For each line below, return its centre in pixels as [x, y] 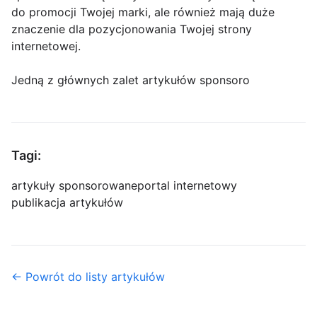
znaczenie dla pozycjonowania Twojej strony [132, 29]
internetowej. [46, 46]
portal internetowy [187, 186]
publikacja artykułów [67, 203]
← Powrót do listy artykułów [88, 277]
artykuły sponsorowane [74, 186]
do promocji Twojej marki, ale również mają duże [143, 12]
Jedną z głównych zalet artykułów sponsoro [131, 80]
